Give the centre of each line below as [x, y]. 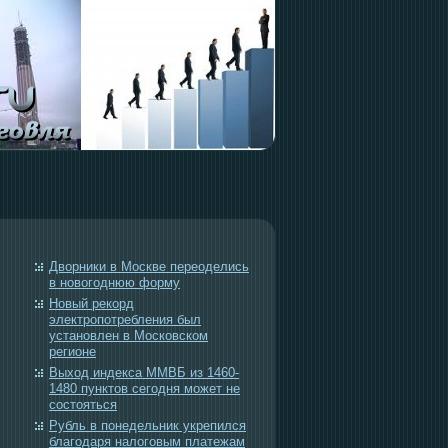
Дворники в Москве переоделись [149, 266]
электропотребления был [125, 319]
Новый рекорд [91, 303]
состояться [83, 404]
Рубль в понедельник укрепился [147, 425]
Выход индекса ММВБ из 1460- [144, 372]
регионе [72, 351]
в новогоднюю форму [114, 282]
